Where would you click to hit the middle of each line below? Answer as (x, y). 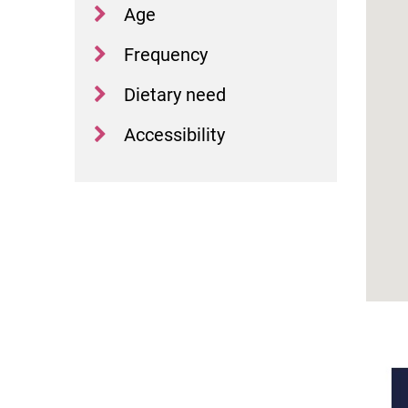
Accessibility (175, 135)
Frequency (166, 55)
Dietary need (175, 95)
